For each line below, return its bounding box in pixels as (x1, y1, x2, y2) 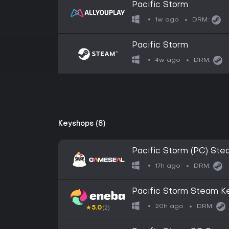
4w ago (155, 57, 181, 63)
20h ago (155, 203, 184, 210)
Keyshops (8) (58, 121, 105, 127)
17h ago (155, 163, 181, 169)
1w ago (155, 16, 179, 23)
